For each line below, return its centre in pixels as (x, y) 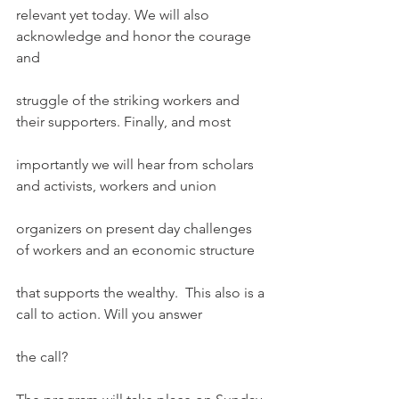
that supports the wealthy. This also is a (142, 293)
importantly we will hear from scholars (137, 164)
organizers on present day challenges (136, 228)
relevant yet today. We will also (114, 15)
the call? (42, 357)
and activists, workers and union (116, 186)
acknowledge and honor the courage (135, 36)
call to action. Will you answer (109, 314)
